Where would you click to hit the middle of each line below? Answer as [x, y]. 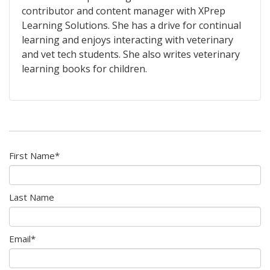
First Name [32, 156]
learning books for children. [84, 69]
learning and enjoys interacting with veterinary [127, 40]
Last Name [32, 197]
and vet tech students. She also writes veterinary [131, 55]
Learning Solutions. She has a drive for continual [131, 26]
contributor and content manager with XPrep [124, 11]
